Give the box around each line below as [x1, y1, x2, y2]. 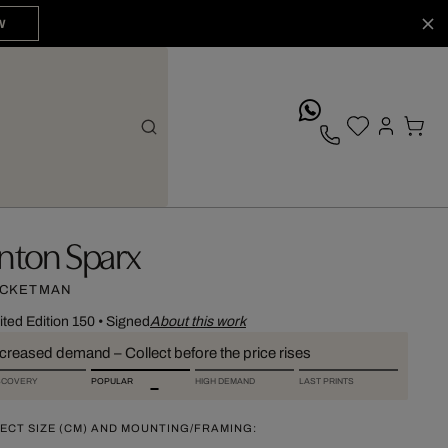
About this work [149, 314, 246, 329]
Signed [105, 314, 150, 329]
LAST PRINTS [298, 376, 354, 386]
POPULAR [90, 376, 133, 386]
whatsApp [321, 98, 388, 115]
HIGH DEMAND [194, 376, 255, 386]
